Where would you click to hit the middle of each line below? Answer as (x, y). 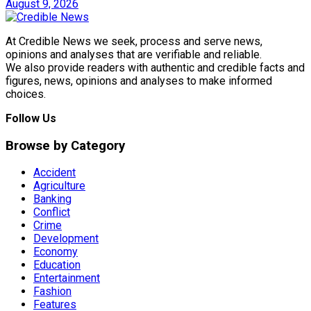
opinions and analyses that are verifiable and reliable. (134, 54)
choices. (26, 94)
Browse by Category (65, 145)
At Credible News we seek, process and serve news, (134, 41)
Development (66, 239)
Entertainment (67, 278)
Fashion (52, 292)
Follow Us (31, 118)
